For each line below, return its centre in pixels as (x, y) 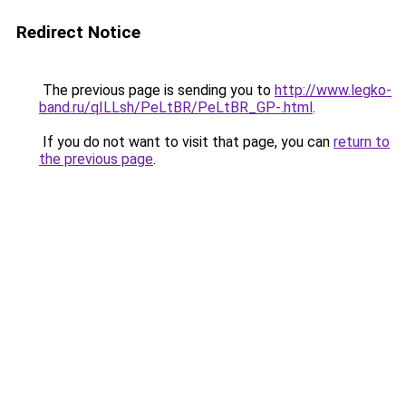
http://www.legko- (333, 90)
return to (362, 142)
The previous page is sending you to (157, 90)
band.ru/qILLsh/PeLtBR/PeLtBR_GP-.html (176, 107)
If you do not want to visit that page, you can (186, 142)
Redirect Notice (78, 32)
